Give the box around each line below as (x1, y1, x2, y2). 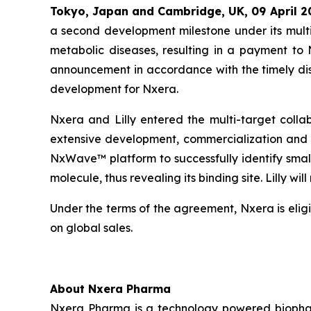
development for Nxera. (50, 82, 178, 96)
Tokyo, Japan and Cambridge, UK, (50, 4, 252, 18)
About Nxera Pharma (50, 282, 171, 296)
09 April (251, 4, 297, 18)
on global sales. (50, 221, 133, 235)
